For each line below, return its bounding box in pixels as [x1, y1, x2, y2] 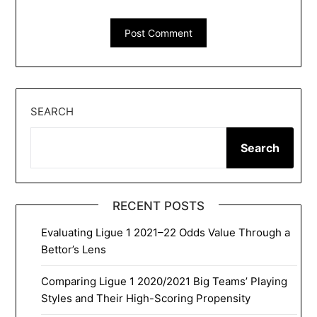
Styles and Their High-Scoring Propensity [41, 291, 251, 305]
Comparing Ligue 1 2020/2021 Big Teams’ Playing [41, 274, 288, 288]
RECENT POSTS [113, 198, 204, 213]
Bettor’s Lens [41, 242, 107, 256]
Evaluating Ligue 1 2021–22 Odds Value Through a [41, 225, 291, 239]
